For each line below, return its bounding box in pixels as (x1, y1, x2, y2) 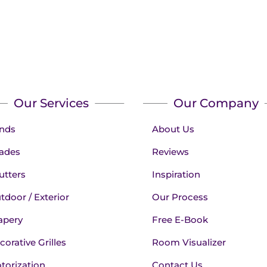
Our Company (173, 96, 259, 111)
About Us (152, 123, 195, 135)
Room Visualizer (152, 237, 226, 249)
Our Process (152, 191, 209, 203)
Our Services (13, 96, 89, 111)
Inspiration (152, 169, 201, 181)
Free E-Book (152, 214, 209, 226)
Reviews (152, 146, 190, 158)
